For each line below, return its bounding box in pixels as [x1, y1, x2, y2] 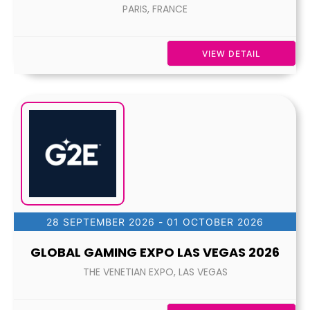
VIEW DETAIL [202, 48, 261, 59]
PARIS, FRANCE [122, 2, 188, 16]
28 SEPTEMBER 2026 [46, 216, 155, 228]
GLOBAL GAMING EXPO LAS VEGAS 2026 [30, 244, 280, 261]
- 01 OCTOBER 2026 [155, 216, 264, 228]
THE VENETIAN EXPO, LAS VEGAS [82, 265, 228, 279]
